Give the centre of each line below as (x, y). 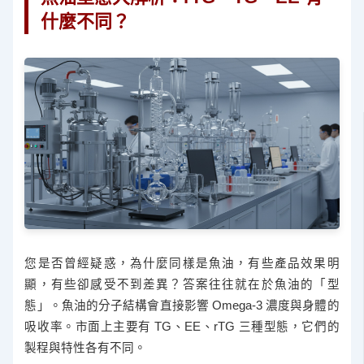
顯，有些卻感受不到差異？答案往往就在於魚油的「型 (182, 285)
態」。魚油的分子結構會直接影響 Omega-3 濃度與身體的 (182, 306)
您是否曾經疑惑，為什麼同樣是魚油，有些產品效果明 (182, 264)
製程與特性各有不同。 (86, 348)
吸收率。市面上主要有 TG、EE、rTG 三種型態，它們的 (182, 327)
